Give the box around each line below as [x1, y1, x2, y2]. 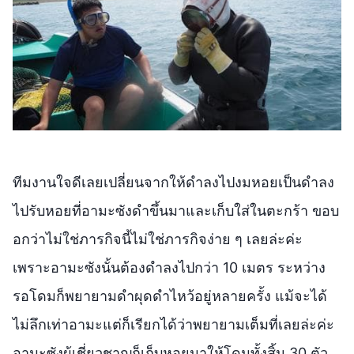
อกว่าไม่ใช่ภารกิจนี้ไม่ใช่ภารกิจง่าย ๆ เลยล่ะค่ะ [13, 230, 303, 247]
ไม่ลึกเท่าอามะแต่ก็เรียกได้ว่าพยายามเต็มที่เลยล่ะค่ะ [13, 315, 334, 333]
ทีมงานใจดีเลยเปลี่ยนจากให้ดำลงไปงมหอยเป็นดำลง [13, 173, 334, 190]
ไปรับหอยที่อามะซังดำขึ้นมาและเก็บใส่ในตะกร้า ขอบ [13, 201, 339, 219]
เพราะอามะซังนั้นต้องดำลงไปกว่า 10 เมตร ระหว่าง [13, 258, 326, 276]
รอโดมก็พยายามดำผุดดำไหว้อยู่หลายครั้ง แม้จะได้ [13, 287, 327, 304]
